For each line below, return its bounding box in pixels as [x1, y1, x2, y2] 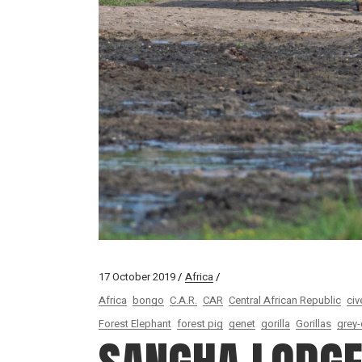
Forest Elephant [99, 315, 171, 331]
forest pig [177, 315, 223, 331]
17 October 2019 [99, 268, 175, 284]
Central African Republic [229, 292, 341, 308]
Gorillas [296, 315, 331, 331]
